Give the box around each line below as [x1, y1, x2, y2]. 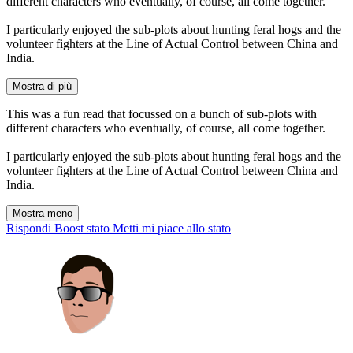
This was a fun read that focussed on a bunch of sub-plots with [6, 107, 317, 121]
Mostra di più [13, 80, 72, 93]
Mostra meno [13, 207, 72, 220]
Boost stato [54, 221, 110, 236]
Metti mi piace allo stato [113, 221, 231, 236]
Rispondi [6, 221, 51, 236]
